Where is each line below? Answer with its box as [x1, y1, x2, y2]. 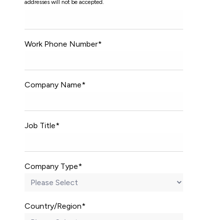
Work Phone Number [25, 39, 98, 49]
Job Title [25, 120, 55, 130]
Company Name [25, 80, 82, 89]
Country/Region [25, 201, 82, 211]
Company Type [25, 161, 78, 171]
